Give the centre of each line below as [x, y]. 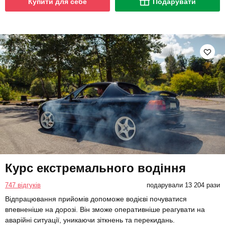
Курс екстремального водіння [95, 168]
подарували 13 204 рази [183, 185]
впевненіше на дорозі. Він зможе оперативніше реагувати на [105, 209]
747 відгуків [23, 185]
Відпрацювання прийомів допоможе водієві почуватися [96, 199]
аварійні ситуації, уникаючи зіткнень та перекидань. [90, 220]
